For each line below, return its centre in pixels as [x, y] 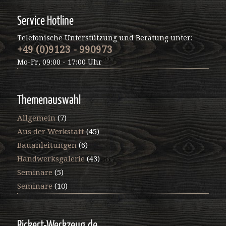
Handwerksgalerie [51, 159]
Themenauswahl [49, 101]
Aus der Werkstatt [50, 132]
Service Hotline [45, 22]
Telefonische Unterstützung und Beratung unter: [105, 38]
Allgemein [36, 118]
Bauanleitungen [47, 146]
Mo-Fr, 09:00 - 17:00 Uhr [59, 62]
